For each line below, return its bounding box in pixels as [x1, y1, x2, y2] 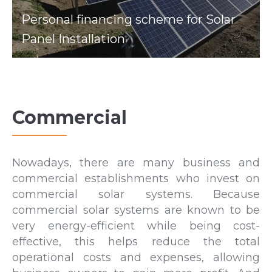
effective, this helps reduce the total [12, 234, 260, 248]
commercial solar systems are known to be [12, 203, 260, 217]
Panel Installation [21, 31, 125, 46]
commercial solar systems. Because [12, 187, 260, 201]
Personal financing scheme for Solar [21, 12, 236, 27]
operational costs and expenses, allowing [12, 250, 260, 264]
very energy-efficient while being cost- [12, 219, 260, 233]
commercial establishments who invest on [12, 171, 260, 185]
